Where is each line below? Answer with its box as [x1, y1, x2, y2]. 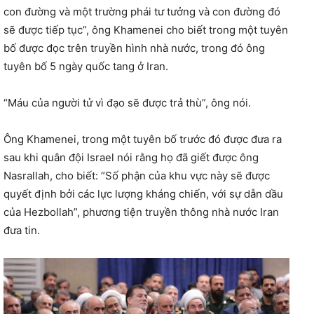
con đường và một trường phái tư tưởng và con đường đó [4, 4, 280, 18]
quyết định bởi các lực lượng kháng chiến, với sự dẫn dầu [4, 186, 283, 200]
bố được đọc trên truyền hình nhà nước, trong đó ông [4, 41, 265, 55]
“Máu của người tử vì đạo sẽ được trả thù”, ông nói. [4, 95, 251, 109]
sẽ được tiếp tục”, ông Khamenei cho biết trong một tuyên [4, 22, 288, 36]
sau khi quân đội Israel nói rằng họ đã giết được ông [4, 150, 259, 164]
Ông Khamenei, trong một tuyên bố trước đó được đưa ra [4, 132, 282, 146]
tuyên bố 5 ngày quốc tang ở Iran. [4, 59, 168, 73]
